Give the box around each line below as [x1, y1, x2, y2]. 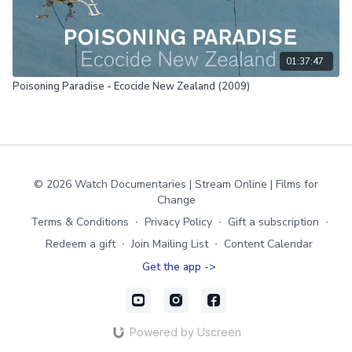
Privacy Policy [144, 214, 212, 229]
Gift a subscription [227, 214, 319, 229]
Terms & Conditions [30, 214, 129, 229]
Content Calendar [224, 236, 313, 251]
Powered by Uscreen [129, 325, 241, 339]
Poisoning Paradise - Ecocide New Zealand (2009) [13, 79, 250, 93]
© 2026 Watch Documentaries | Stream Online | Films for [34, 177, 318, 192]
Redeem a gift [46, 236, 115, 251]
